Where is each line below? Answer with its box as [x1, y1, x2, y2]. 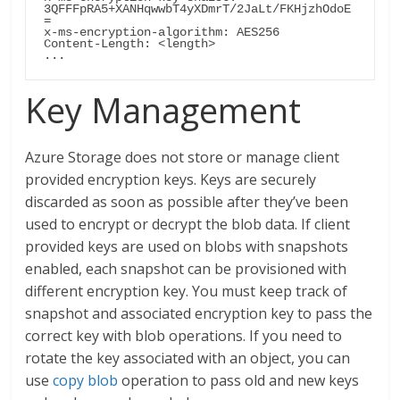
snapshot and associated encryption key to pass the [25, 304, 373, 323]
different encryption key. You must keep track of [25, 281, 348, 301]
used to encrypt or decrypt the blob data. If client [25, 214, 351, 234]
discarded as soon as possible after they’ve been [25, 192, 349, 212]
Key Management [25, 87, 302, 133]
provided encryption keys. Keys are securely [25, 170, 317, 189]
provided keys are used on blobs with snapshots [25, 237, 349, 256]
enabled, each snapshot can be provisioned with [25, 259, 347, 279]
